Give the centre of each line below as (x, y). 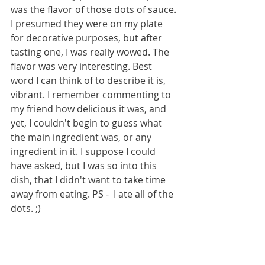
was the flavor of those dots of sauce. (95, 10)
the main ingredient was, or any (82, 138)
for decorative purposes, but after (88, 38)
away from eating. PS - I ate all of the (93, 194)
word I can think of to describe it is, (89, 81)
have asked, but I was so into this (85, 166)
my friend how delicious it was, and (90, 109)
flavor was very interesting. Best (83, 67)
